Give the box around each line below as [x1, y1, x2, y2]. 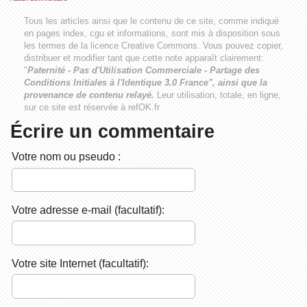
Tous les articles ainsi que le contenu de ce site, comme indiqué [23, 15, 279, 26]
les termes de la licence [23, 40, 121, 51]
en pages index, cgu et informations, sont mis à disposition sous [23, 27, 280, 38]
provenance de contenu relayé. [23, 89, 157, 100]
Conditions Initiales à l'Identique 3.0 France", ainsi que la [23, 77, 267, 88]
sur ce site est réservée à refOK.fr [23, 101, 160, 112]
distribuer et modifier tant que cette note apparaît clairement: [23, 52, 267, 63]
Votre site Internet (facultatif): [11, 256, 149, 269]
